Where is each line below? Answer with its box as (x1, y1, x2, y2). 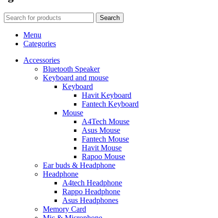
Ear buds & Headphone (43, 161, 115, 170)
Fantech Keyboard (82, 100, 139, 109)
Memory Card (43, 205, 86, 214)
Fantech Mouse (82, 135, 129, 144)
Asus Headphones (62, 196, 118, 205)
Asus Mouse (82, 126, 120, 135)
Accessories (23, 56, 60, 65)
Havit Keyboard (82, 91, 131, 100)
